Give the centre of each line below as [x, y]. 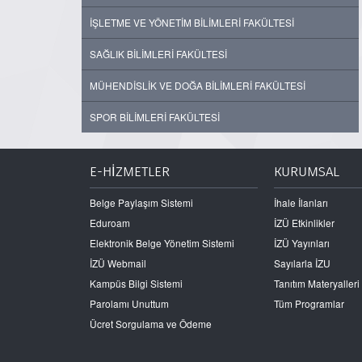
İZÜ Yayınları [302, 243]
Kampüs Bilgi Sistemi [136, 284]
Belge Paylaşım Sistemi [141, 203]
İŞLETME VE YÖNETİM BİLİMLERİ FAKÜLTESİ [192, 22]
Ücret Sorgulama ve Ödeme [151, 324]
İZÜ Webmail [118, 263]
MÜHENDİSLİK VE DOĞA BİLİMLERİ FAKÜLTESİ [198, 85]
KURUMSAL [307, 172]
